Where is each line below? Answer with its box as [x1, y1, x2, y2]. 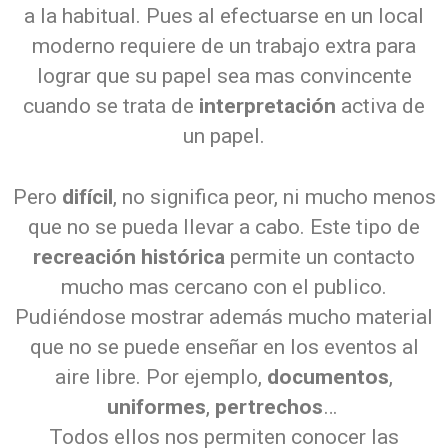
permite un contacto [225, 245, 415, 269]
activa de [336, 93, 425, 118]
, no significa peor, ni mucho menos [112, 185, 436, 209]
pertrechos [214, 395, 323, 419]
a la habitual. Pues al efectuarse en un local [24, 3, 424, 28]
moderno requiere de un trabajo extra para [32, 33, 416, 58]
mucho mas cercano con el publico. [61, 275, 387, 299]
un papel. [183, 123, 265, 148]
